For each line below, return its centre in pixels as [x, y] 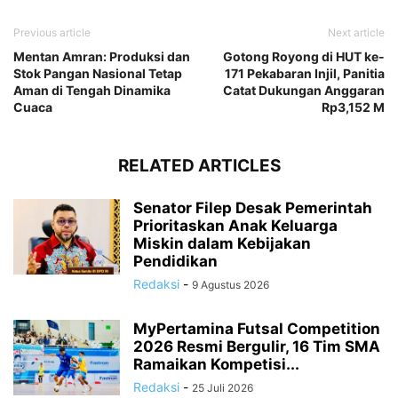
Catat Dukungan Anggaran [304, 90]
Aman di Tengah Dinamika [92, 90]
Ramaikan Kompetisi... [216, 364]
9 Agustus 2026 [231, 284]
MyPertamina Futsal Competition [257, 328]
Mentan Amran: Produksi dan [102, 56]
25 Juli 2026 [223, 387]
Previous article [52, 32]
